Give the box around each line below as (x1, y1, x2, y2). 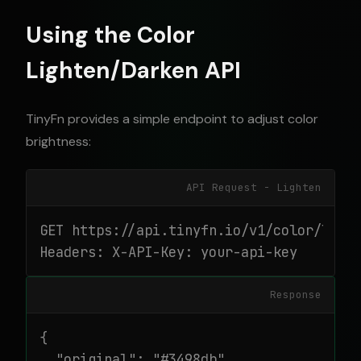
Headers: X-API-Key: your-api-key (39, 243, 297, 261)
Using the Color (26, 20, 195, 50)
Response (270, 288, 322, 301)
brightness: (26, 133, 91, 150)
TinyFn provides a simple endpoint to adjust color (26, 110, 318, 127)
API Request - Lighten (186, 180, 322, 194)
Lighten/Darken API (26, 56, 241, 85)
